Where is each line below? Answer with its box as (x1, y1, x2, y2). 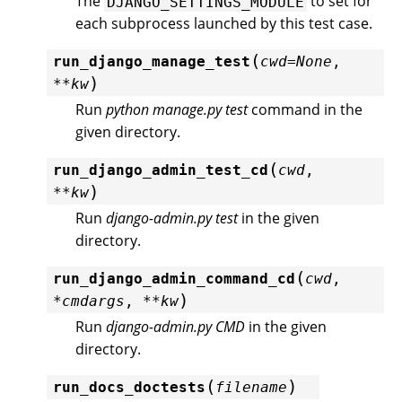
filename (215, 379, 287, 397)
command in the (248, 100, 363, 120)
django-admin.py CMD (106, 317, 245, 337)
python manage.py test (106, 100, 248, 120)
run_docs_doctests (53, 379, 205, 397)
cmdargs (62, 293, 125, 310)
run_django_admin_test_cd (53, 162, 268, 179)
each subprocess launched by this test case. (75, 13, 372, 34)
